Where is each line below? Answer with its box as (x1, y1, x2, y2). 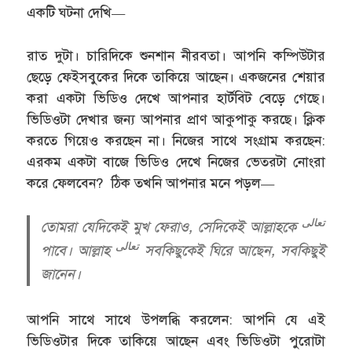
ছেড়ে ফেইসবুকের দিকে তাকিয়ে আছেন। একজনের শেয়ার (27, 68, 325, 86)
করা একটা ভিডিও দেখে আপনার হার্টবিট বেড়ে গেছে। (27, 90, 325, 107)
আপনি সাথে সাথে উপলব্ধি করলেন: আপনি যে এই (27, 312, 325, 329)
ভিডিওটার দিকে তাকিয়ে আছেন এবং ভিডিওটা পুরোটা (27, 333, 325, 350)
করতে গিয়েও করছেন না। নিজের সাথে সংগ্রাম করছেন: (27, 132, 325, 149)
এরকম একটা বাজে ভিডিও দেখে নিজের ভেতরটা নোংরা (27, 153, 325, 170)
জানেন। (41, 266, 82, 284)
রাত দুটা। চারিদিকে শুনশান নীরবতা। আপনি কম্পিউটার (27, 47, 325, 64)
